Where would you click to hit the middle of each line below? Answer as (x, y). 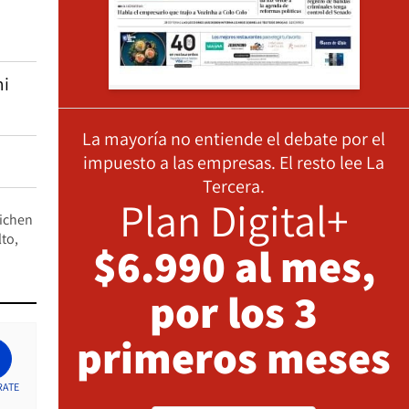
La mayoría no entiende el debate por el (234, 138)
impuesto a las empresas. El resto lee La (234, 162)
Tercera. (234, 186)
